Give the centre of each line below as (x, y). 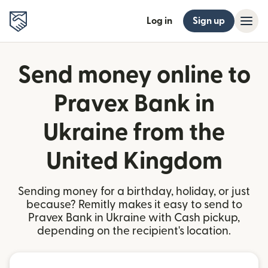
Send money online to (134, 75)
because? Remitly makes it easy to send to (134, 205)
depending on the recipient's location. (134, 231)
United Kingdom (134, 162)
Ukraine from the (134, 133)
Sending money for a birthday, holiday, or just (134, 192)
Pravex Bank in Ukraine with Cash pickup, (134, 218)
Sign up (209, 21)
